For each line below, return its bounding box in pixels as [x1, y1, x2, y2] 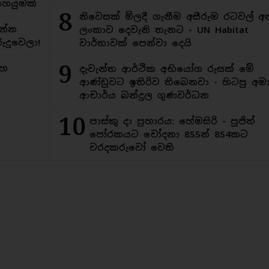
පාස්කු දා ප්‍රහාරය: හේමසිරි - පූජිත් [89, 115, 255, 127]
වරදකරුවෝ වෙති [89, 142, 174, 154]
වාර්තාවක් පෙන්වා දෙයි [79, 37, 192, 49]
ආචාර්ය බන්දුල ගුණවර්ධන [79, 89, 209, 101]
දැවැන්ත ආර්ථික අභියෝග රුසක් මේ [79, 63, 254, 75]
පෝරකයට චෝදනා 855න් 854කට [89, 128, 248, 141]
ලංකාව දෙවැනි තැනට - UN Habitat [79, 24, 249, 36]
